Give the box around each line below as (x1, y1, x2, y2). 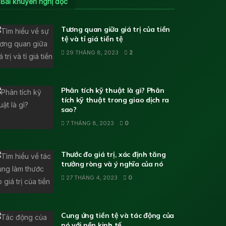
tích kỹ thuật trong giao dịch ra (61, 95, 169, 105)
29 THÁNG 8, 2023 (65, 49, 119, 56)
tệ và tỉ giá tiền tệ (61, 34, 123, 44)
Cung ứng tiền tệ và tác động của (61, 210, 175, 220)
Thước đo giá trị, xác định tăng (61, 150, 166, 159)
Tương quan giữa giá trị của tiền (61, 25, 171, 34)
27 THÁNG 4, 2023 (65, 174, 118, 182)
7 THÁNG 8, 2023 (65, 120, 114, 127)
